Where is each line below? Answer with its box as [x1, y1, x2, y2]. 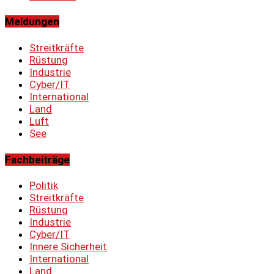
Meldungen [5, 15, 59, 28]
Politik [29, 179, 58, 192]
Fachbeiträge [5, 153, 70, 166]
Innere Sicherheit [29, 240, 107, 253]
